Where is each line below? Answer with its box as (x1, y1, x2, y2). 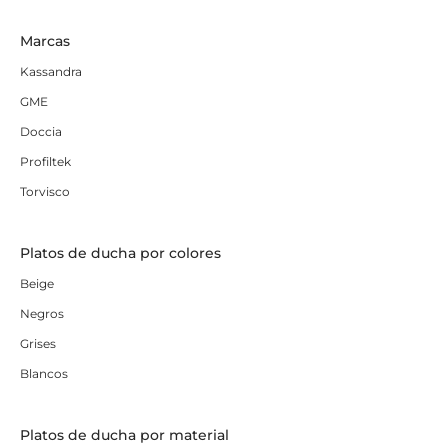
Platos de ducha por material (20, 426, 229, 445)
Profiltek (20, 154, 71, 170)
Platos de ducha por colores (20, 244, 221, 263)
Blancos (20, 366, 68, 382)
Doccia (20, 124, 62, 140)
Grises (20, 336, 56, 352)
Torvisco (20, 184, 70, 200)
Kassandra (20, 64, 82, 80)
